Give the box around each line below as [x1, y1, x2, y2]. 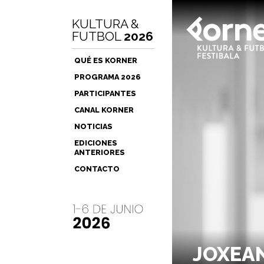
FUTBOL [72, 29, 124, 44]
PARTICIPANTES [74, 89, 136, 98]
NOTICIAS [74, 122, 113, 131]
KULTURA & [72, 16, 139, 31]
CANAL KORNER [74, 105, 134, 114]
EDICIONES [74, 138, 117, 147]
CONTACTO [74, 164, 120, 173]
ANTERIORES [74, 148, 125, 157]
